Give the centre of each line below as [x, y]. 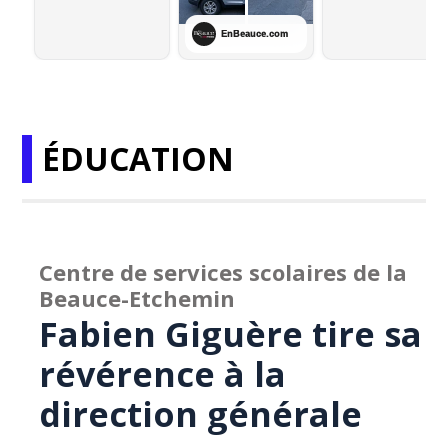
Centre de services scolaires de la [223, 272]
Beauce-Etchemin [137, 298]
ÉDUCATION [138, 158]
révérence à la [163, 374]
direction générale [201, 414]
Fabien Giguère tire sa [231, 334]
